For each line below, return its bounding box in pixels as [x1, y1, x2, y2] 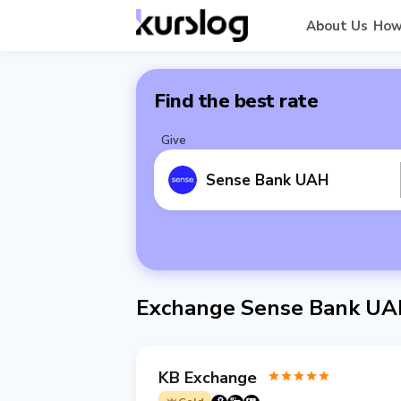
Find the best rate [154, 88, 318, 115]
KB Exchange [158, 366, 257, 388]
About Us [305, 16, 368, 35]
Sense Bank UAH [206, 169, 328, 191]
